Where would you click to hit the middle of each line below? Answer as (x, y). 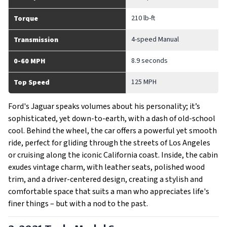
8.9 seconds (149, 61)
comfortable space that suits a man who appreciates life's (109, 192)
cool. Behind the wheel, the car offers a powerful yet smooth (112, 131)
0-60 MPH (29, 61)
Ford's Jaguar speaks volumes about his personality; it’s (104, 106)
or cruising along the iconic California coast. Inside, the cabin (113, 155)
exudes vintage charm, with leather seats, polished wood (106, 167)
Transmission (36, 40)
